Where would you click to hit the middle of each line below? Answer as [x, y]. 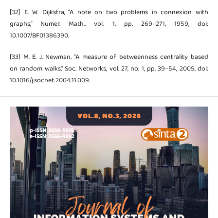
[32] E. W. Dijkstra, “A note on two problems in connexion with [109, 12]
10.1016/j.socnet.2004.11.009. [50, 81]
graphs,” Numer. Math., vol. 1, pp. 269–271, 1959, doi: [109, 24]
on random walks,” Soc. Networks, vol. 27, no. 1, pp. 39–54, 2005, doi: [109, 69]
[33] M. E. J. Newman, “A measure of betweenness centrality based [109, 57]
